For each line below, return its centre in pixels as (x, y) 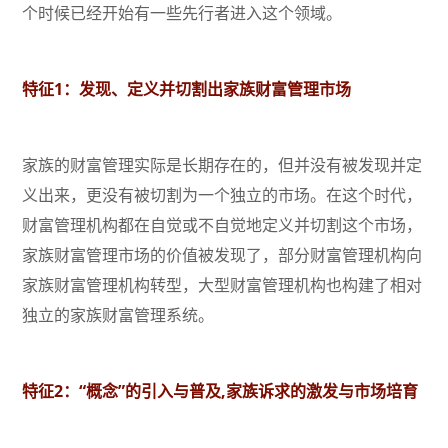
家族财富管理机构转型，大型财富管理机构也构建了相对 (222, 285)
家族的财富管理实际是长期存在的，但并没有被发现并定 (222, 165)
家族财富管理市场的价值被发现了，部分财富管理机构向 (222, 255)
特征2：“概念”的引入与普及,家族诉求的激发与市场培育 (220, 391)
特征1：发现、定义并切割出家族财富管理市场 (187, 89)
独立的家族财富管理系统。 (118, 315)
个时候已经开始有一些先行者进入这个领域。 (182, 13)
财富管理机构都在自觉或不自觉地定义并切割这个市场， (222, 225)
